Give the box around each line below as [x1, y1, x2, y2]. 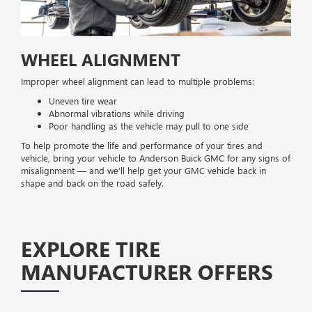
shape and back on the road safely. [21, 176, 164, 189]
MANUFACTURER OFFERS [21, 257, 273, 286]
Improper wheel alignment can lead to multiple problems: [21, 75, 254, 87]
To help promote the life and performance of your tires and [21, 139, 263, 151]
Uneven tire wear [49, 94, 117, 107]
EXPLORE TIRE [21, 234, 160, 263]
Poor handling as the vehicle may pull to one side [49, 119, 249, 132]
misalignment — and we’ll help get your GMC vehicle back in [21, 164, 266, 176]
